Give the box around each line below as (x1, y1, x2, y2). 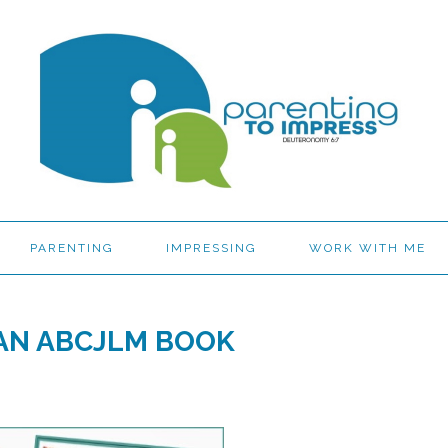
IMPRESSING (166, 241, 257, 255)
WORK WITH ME (309, 241, 426, 255)
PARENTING (30, 241, 114, 255)
